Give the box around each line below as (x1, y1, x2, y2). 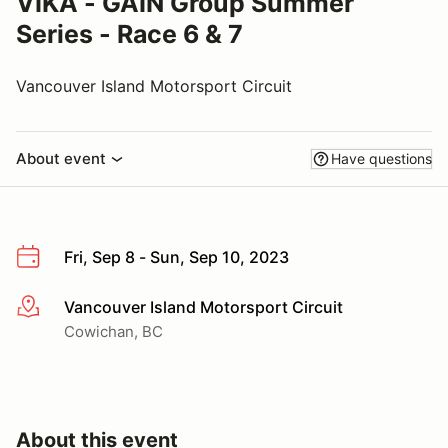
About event (16, 149, 106, 168)
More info (15, 297, 88, 318)
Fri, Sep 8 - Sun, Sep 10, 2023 (64, 247, 289, 267)
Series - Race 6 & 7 (16, 19, 243, 49)
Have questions (331, 150, 432, 167)
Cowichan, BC (64, 321, 163, 341)
